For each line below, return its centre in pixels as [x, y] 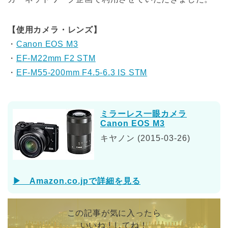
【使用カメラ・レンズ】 [55, 30]
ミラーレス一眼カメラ [144, 114]
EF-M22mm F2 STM [56, 58]
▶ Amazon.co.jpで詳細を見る [77, 181]
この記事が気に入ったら [114, 213]
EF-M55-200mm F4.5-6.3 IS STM [82, 73]
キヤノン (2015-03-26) [145, 138]
